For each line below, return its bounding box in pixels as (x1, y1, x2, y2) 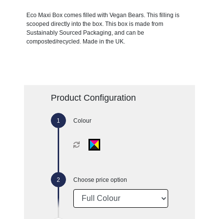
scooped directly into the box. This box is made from (26, 20, 163, 27)
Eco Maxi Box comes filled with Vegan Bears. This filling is (26, 11, 179, 19)
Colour (73, 117, 91, 124)
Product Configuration (50, 92, 136, 103)
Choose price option (73, 176, 127, 183)
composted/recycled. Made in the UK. (26, 38, 125, 45)
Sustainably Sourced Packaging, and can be (26, 29, 144, 36)
